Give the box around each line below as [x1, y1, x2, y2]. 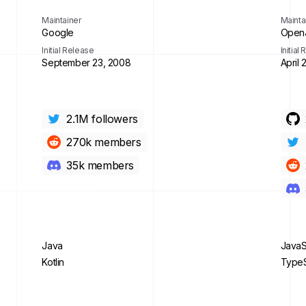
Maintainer [42, 15, 81, 25]
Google [42, 27, 74, 38]
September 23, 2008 [42, 57, 131, 68]
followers [92, 112, 138, 126]
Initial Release [42, 45, 94, 55]
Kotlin [42, 256, 64, 268]
